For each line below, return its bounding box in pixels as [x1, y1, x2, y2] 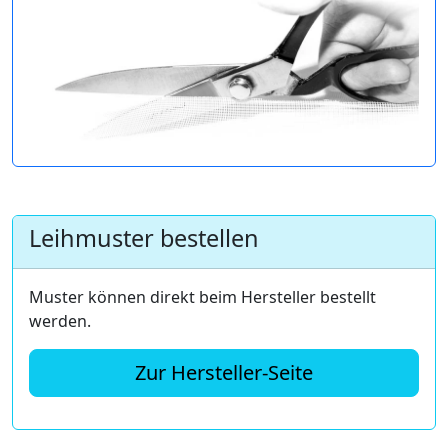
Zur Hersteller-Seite [135, 358, 313, 386]
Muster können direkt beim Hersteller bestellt [29, 285, 376, 308]
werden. [29, 309, 91, 332]
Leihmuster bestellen [29, 221, 259, 254]
